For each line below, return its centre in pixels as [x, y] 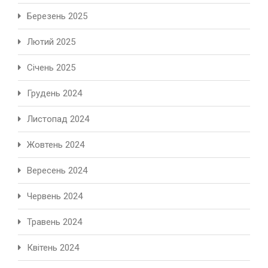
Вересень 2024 [57, 171]
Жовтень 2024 [56, 145]
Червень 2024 [55, 197]
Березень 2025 [57, 16]
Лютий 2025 [51, 42]
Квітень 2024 [53, 248]
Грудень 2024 [54, 94]
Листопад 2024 [58, 119]
